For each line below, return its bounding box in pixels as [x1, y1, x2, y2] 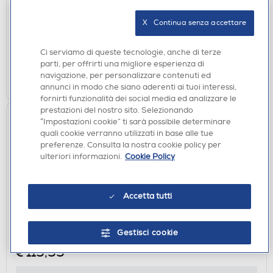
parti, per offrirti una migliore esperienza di [40, 59, 204, 69]
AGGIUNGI [123, 71, 166, 82]
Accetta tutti [122, 191, 172, 201]
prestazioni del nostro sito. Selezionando [40, 105, 193, 115]
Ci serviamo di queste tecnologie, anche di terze [40, 48, 221, 57]
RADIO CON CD [16, 214, 72, 224]
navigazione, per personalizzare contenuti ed [40, 71, 211, 80]
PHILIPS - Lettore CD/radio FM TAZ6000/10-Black [16, 227, 255, 240]
